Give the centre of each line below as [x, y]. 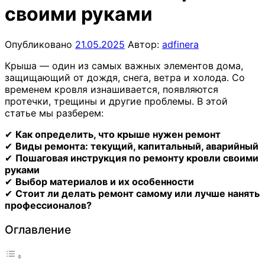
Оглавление [38, 230]
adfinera [180, 44]
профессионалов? [48, 205]
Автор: [143, 44]
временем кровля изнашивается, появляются [112, 89]
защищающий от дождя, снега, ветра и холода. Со [125, 77]
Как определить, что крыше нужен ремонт [118, 134]
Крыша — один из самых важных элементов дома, [124, 65]
